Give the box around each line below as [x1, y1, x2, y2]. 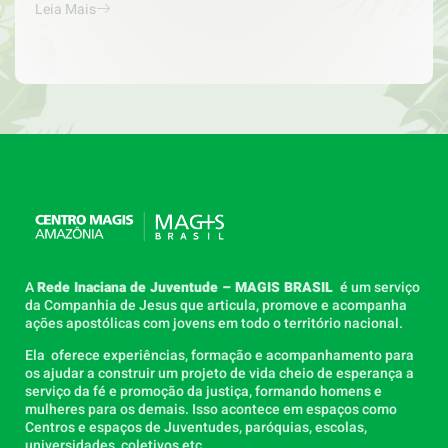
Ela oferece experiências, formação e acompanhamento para [25, 345, 414, 367]
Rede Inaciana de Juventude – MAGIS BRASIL [37, 276, 337, 298]
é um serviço [337, 276, 420, 298]
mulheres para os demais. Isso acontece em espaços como [25, 399, 397, 421]
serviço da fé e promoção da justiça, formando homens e [25, 381, 382, 403]
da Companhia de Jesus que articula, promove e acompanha [25, 294, 407, 316]
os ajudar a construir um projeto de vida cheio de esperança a [25, 363, 414, 385]
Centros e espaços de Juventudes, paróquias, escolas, [25, 417, 367, 439]
